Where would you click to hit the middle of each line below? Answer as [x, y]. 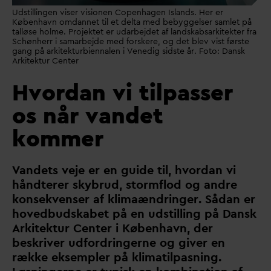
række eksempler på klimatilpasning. [117, 257]
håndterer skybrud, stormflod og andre [125, 185]
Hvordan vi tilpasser [122, 92]
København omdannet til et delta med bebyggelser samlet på [132, 22]
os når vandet [88, 115]
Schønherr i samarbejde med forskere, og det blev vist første [131, 41]
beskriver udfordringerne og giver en [119, 243]
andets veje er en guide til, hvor [110, 170]
